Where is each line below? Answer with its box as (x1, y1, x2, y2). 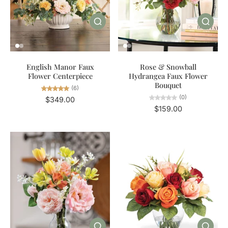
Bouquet (154, 79, 182, 90)
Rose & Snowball (139, 61, 196, 72)
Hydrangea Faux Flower (128, 70, 208, 81)
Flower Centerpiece (27, 70, 93, 81)
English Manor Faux (26, 61, 94, 72)
